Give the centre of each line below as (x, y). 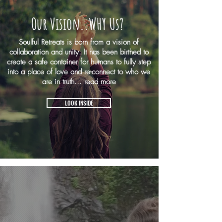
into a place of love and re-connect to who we (79, 72)
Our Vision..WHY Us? (78, 24)
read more (100, 82)
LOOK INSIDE (79, 103)
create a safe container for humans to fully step (79, 62)
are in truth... (63, 82)
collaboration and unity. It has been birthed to (79, 52)
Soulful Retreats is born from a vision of (79, 42)
